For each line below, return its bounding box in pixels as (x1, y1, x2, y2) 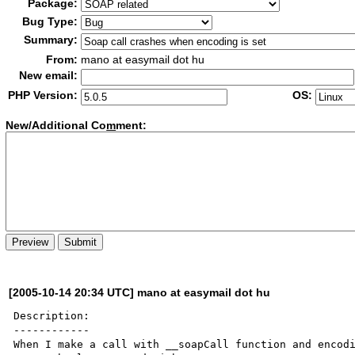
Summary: (24, 33, 78, 46)
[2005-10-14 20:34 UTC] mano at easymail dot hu (9, 285, 271, 299)
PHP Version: (8, 89, 78, 101)
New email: (19, 69, 78, 82)
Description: (13, 309, 90, 322)
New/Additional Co (6, 119, 107, 132)
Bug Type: (22, 15, 78, 28)
